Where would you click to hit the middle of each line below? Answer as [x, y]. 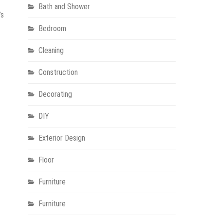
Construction [58, 73]
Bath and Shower [64, 7]
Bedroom [52, 29]
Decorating [55, 94]
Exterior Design [62, 138]
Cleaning [51, 51]
